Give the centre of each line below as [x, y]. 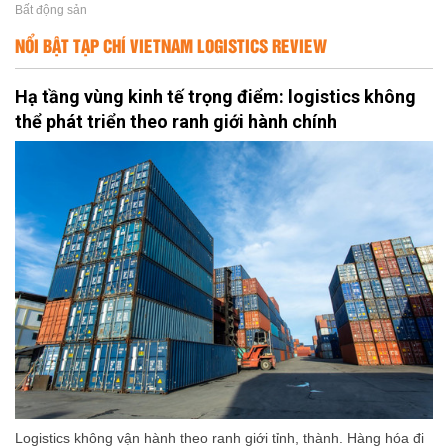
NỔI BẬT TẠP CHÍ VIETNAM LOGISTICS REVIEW [171, 44]
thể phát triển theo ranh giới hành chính [176, 121]
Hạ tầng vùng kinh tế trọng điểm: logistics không [215, 96]
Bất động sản [51, 9]
